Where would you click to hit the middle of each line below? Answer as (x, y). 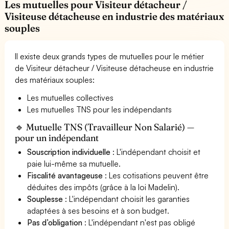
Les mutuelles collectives (71, 97)
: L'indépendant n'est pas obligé (139, 222)
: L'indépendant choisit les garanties (127, 199)
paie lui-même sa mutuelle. (74, 163)
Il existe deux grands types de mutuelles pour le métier (110, 56)
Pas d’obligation (55, 222)
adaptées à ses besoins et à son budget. (98, 210)
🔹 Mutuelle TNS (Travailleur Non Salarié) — (105, 127)
